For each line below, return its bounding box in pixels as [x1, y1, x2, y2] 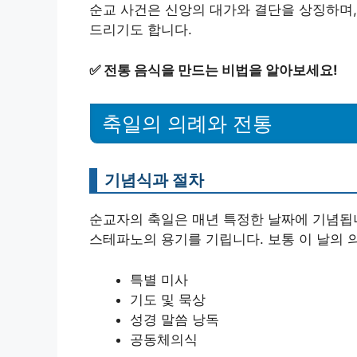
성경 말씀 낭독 [130, 311, 219, 328]
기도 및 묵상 [130, 291, 206, 308]
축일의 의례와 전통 [102, 112, 273, 135]
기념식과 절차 [104, 170, 204, 190]
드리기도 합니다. [89, 22, 192, 37]
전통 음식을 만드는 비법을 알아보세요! [104, 61, 338, 78]
